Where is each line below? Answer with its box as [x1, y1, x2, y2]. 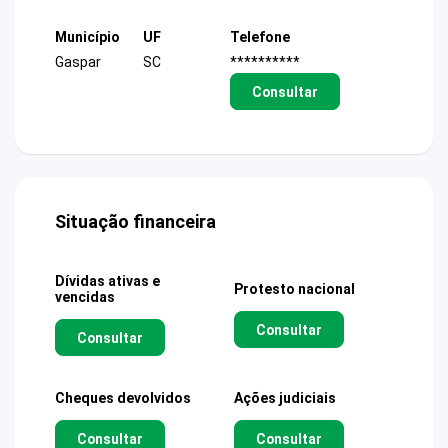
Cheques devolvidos [55, 390, 191, 406]
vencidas [55, 289, 115, 305]
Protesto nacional [234, 281, 355, 297]
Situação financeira [55, 211, 216, 232]
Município [55, 28, 120, 45]
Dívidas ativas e [55, 273, 160, 289]
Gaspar [55, 53, 101, 70]
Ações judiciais [234, 390, 336, 406]
